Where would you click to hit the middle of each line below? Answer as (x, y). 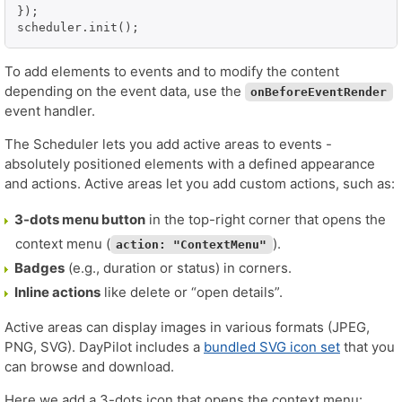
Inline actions (57, 293)
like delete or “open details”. (192, 293)
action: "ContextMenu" (192, 245)
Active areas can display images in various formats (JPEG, (187, 328)
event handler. (50, 111)
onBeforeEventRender (319, 92)
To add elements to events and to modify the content (172, 72)
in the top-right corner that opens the (266, 220)
